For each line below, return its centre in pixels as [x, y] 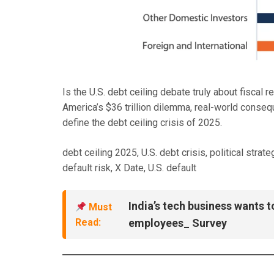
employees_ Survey [177, 223]
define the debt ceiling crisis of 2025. [142, 123]
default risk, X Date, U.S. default [129, 168]
